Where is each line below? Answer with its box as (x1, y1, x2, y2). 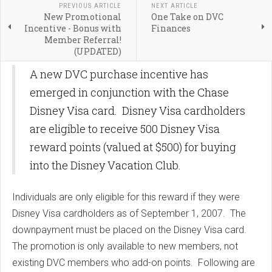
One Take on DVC (151, 11, 223, 23)
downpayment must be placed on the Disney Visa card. (12, 224, 249, 236)
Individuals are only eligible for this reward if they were (12, 191, 240, 203)
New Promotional (43, 11, 121, 23)
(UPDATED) (73, 46, 121, 58)
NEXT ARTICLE (151, 2, 198, 10)
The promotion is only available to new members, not (12, 240, 238, 253)
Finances (151, 22, 191, 35)
